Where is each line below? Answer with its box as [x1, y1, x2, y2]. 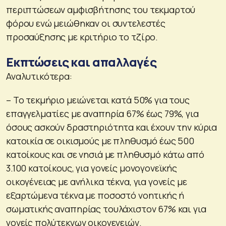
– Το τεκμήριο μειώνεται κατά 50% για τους [6, 93, 190, 106]
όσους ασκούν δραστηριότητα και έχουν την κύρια [6, 121, 217, 133]
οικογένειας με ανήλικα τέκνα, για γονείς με [6, 175, 187, 188]
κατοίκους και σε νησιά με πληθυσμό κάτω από [6, 148, 204, 160]
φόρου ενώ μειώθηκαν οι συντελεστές [6, 17, 165, 29]
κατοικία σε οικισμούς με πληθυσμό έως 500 [6, 134, 194, 147]
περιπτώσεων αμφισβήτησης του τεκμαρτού [6, 3, 196, 16]
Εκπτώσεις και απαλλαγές [6, 53, 157, 70]
